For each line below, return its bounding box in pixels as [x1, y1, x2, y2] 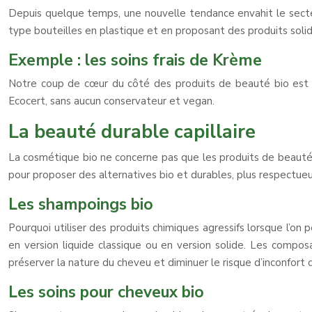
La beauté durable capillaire [8, 119, 256, 145]
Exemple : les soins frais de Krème [8, 49, 262, 71]
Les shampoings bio [8, 194, 153, 215]
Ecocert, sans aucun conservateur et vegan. [8, 94, 214, 108]
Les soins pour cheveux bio [8, 281, 204, 303]
